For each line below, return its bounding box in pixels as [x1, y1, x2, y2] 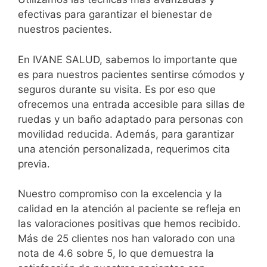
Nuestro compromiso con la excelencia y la [18, 188, 222, 200]
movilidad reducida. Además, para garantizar [18, 128, 234, 140]
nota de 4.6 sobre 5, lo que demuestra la [18, 247, 214, 260]
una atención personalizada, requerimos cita [18, 142, 230, 155]
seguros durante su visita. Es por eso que [18, 83, 216, 95]
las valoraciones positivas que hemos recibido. [18, 218, 241, 230]
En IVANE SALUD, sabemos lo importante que [18, 53, 237, 66]
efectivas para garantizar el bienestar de [18, 8, 212, 21]
